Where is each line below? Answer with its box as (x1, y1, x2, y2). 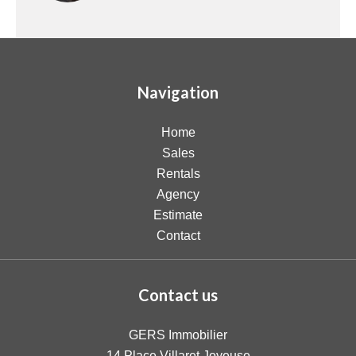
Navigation (137, 83, 219, 102)
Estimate (153, 208, 203, 222)
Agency (157, 188, 199, 201)
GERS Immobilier (129, 328, 227, 342)
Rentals (156, 167, 200, 180)
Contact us (138, 285, 218, 304)
